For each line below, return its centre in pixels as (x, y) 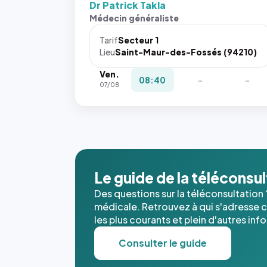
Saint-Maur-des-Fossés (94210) (186, 52)
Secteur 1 (138, 40)
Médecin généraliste (134, 18)
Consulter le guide (163, 243)
